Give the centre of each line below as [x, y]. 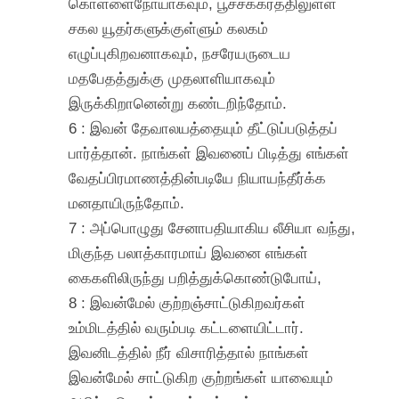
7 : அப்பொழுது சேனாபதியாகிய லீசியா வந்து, [212, 228]
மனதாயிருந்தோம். [127, 203]
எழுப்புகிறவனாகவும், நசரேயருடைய [180, 53]
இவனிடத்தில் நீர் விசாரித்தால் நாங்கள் [189, 352]
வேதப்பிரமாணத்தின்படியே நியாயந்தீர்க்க [198, 178]
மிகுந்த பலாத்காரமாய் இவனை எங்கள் [189, 252]
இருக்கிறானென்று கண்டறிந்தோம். [178, 103]
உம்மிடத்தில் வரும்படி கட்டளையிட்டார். [187, 327]
